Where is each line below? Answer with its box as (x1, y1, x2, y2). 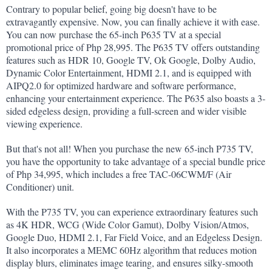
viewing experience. (6, 117, 83, 131)
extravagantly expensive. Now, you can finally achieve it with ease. (6, 15, 260, 29)
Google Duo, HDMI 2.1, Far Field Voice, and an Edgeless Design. (6, 230, 262, 243)
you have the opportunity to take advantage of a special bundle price (6, 154, 265, 168)
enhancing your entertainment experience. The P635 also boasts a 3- (6, 92, 265, 105)
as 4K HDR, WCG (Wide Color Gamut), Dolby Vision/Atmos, (6, 217, 249, 231)
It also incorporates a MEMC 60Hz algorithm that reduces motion (6, 243, 257, 256)
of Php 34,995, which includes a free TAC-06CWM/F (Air (6, 167, 231, 180)
